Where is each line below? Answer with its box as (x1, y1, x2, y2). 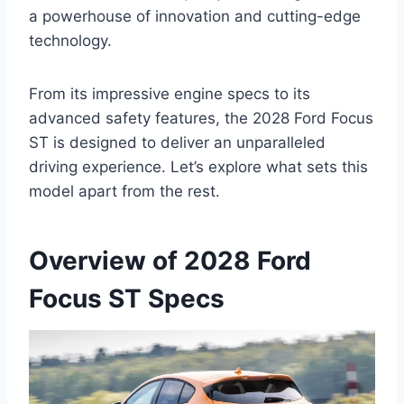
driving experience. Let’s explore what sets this (29, 157, 368, 176)
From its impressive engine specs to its (29, 84, 310, 103)
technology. (29, 31, 112, 50)
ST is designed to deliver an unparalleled (29, 133, 326, 151)
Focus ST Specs (29, 282, 225, 314)
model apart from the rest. (29, 181, 220, 200)
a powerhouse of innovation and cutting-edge (29, 6, 361, 25)
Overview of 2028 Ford (29, 244, 311, 276)
